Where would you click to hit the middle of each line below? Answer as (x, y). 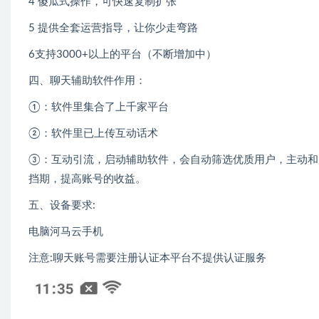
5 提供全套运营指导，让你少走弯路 (113, 28)
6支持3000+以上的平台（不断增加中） (122, 55)
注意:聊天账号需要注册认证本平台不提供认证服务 (147, 258)
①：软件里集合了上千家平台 (99, 108)
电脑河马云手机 (66, 232)
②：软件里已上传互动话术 (93, 134)
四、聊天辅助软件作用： (87, 81)
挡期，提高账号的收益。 (87, 179)
